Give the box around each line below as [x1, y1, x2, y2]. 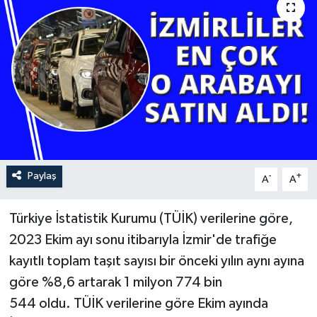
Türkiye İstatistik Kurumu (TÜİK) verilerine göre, [8, 212, 293, 226]
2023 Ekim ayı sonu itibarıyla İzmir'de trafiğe [8, 233, 277, 248]
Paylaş [27, 171, 57, 182]
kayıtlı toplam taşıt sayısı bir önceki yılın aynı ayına [8, 254, 304, 269]
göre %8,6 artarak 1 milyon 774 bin [8, 275, 222, 290]
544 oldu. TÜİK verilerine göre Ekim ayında [8, 296, 268, 311]
